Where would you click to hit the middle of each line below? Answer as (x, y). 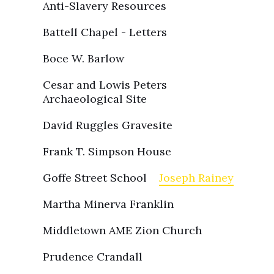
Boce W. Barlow (83, 59)
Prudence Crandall (93, 257)
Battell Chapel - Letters (105, 32)
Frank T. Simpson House (107, 152)
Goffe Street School (95, 178)
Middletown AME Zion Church (122, 231)
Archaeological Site (95, 99)
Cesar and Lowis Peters (105, 85)
